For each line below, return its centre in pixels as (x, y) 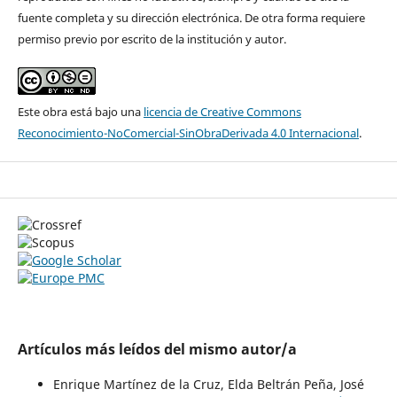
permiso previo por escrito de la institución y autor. (152, 39)
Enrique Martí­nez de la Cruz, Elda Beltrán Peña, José (208, 385)
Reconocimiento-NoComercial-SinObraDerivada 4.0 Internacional (188, 133)
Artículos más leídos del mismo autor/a (157, 350)
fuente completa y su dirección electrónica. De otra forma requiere (191, 18)
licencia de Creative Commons (222, 112)
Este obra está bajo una (80, 112)
